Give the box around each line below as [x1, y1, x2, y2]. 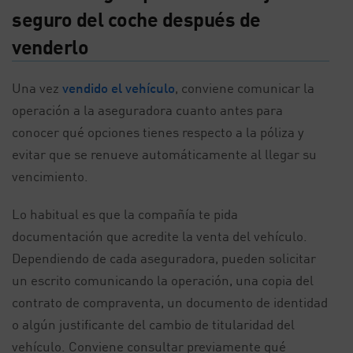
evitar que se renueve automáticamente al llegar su [12, 146, 317, 162]
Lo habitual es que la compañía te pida [12, 206, 238, 222]
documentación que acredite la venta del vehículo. [12, 228, 307, 244]
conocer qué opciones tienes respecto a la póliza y [12, 124, 304, 140]
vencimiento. [12, 168, 88, 184]
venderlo [12, 35, 88, 58]
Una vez [12, 80, 62, 96]
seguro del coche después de [12, 7, 261, 31]
